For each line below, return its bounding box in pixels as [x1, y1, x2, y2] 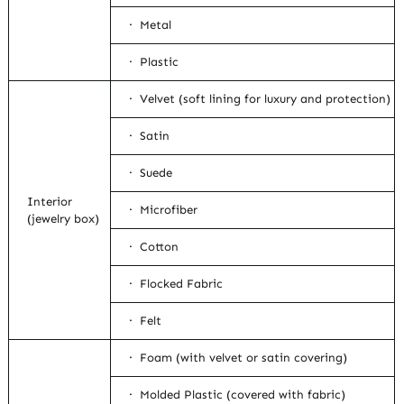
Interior [27, 195, 73, 209]
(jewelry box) [27, 212, 100, 226]
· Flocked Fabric [129, 277, 224, 291]
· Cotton [129, 240, 179, 254]
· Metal [129, 18, 172, 32]
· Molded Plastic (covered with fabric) [129, 388, 346, 402]
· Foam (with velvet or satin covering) [129, 351, 348, 365]
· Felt [129, 314, 162, 328]
